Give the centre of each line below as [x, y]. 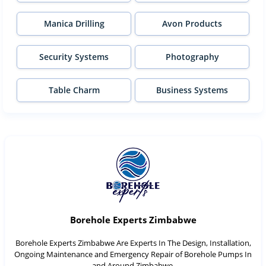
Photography [192, 56]
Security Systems [74, 56]
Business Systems [192, 90]
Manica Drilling [74, 23]
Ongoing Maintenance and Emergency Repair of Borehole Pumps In [133, 254]
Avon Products [192, 23]
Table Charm [74, 90]
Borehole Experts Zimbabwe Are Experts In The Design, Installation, [133, 243]
